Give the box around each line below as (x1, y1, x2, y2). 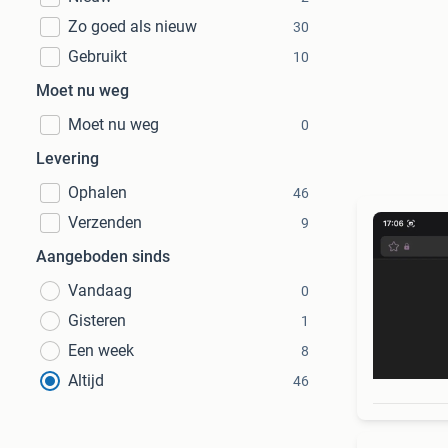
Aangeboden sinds (36, 247, 170, 266)
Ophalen (68, 183, 127, 202)
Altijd (68, 371, 104, 390)
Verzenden (68, 213, 142, 232)
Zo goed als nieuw (68, 17, 197, 36)
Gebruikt (68, 47, 127, 66)
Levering (36, 149, 99, 168)
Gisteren (68, 311, 126, 330)
